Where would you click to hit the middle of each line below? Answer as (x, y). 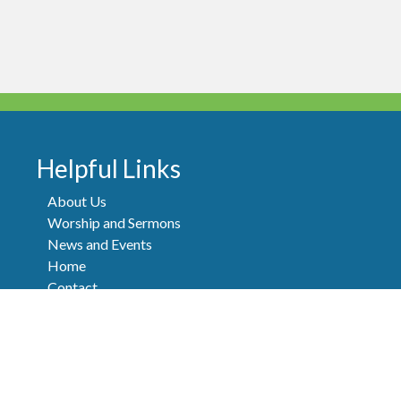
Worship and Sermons (114, 222)
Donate (70, 329)
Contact (72, 286)
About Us (77, 200)
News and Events (99, 243)
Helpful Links (109, 168)
